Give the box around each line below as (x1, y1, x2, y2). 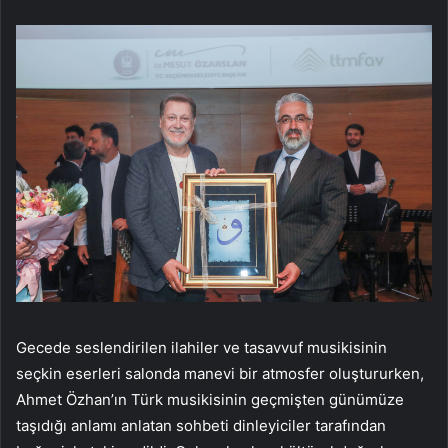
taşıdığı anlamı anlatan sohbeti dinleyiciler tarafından (16, 416, 386, 436)
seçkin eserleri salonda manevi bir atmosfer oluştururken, (16, 364, 424, 384)
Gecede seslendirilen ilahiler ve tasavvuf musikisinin (16, 338, 387, 358)
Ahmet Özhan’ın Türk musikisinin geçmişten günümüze (16, 390, 404, 410)
